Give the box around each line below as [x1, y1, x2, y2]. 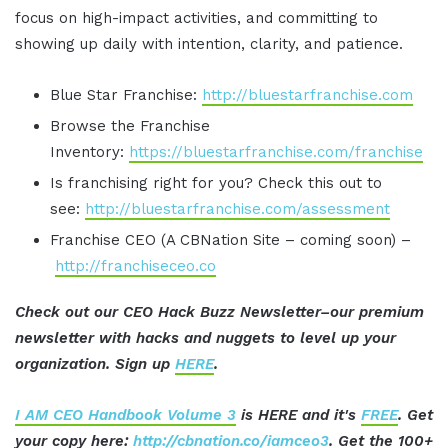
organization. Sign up [15, 355, 175, 374]
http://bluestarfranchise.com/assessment [85, 200, 390, 219]
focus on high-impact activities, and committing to [15, 9, 378, 28]
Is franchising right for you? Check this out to [50, 174, 382, 193]
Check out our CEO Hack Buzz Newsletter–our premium [15, 303, 424, 322]
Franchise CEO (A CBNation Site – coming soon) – [50, 231, 411, 250]
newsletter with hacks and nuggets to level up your [15, 329, 396, 348]
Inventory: [50, 143, 129, 162]
